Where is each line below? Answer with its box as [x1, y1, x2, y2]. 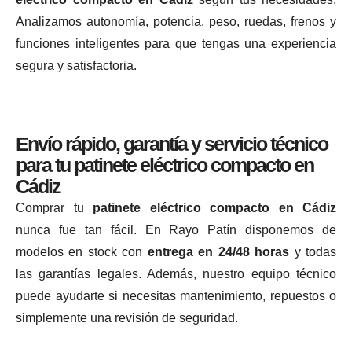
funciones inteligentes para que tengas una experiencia [16, 36, 336, 50]
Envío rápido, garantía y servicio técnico [16, 132, 328, 155]
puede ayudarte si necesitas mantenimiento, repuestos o [16, 288, 336, 302]
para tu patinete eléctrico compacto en [16, 153, 313, 176]
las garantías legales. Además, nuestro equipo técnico [16, 266, 336, 280]
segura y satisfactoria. [16, 58, 140, 72]
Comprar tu [16, 200, 93, 214]
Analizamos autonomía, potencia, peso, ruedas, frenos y [16, 14, 336, 28]
